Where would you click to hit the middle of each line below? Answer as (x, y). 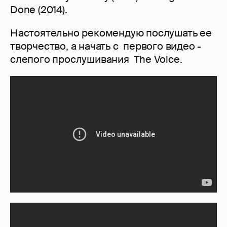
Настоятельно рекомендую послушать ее (111, 33)
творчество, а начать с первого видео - (106, 46)
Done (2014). (39, 10)
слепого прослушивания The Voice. (98, 60)
